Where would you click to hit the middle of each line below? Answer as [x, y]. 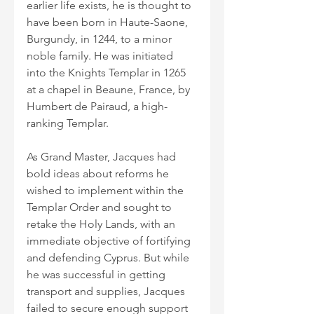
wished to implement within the [107, 190]
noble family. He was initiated [101, 56]
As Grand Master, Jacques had [103, 157]
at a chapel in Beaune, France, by [110, 89]
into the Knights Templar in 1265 [108, 73]
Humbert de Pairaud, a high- [97, 106]
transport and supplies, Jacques [107, 291]
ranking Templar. [68, 123]
